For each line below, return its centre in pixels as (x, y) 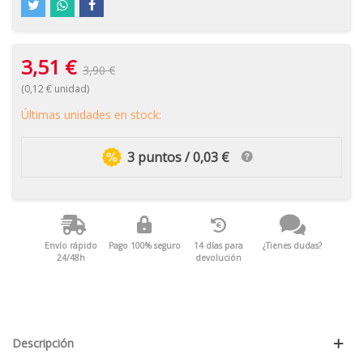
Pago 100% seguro (144, 246)
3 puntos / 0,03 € (179, 157)
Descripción (43, 344)
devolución (219, 258)
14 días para (219, 246)
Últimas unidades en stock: (91, 115)
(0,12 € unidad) (55, 89)
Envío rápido (70, 246)
